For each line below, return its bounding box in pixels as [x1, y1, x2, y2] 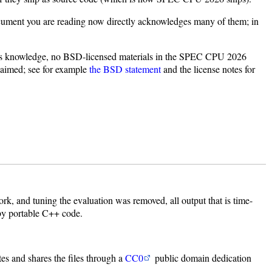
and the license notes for [161, 63, 255, 76]
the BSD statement [89, 63, 161, 76]
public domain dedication [152, 251, 252, 265]
